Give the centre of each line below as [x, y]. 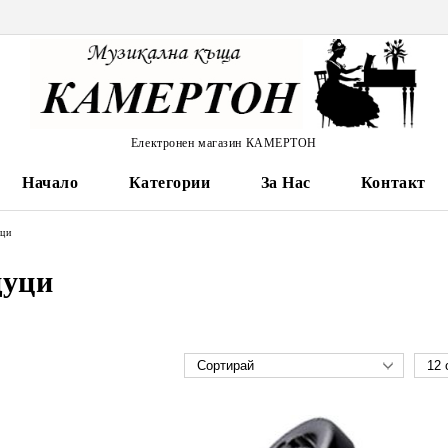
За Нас [285, 182]
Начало [50, 182]
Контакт [393, 182]
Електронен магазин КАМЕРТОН [224, 142]
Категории [169, 182]
